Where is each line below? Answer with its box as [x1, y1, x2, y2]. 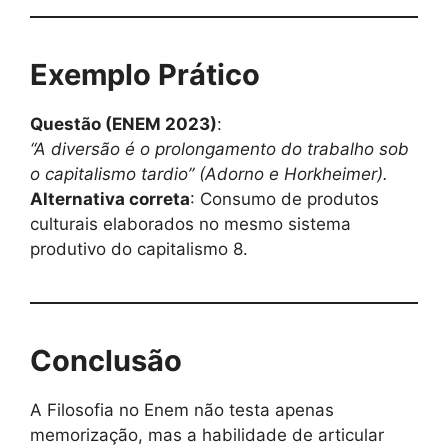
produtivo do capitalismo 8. [30, 239, 248, 260]
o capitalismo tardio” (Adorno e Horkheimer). [30, 164, 388, 185]
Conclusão [30, 343, 182, 379]
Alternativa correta [30, 189, 190, 210]
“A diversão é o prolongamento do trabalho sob [30, 139, 409, 160]
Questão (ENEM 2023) [30, 114, 217, 135]
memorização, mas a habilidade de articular [30, 425, 384, 446]
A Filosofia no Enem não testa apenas [30, 400, 334, 421]
